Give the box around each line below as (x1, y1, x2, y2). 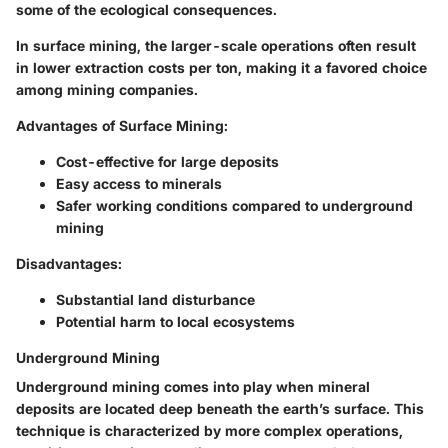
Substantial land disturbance (56, 290, 255, 308)
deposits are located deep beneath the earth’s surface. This (16, 399, 424, 417)
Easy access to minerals (56, 174, 222, 192)
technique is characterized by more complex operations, (16, 421, 403, 439)
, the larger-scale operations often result (137, 36, 416, 54)
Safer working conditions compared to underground (56, 196, 413, 214)
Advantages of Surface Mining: (16, 116, 228, 134)
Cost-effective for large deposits (56, 152, 279, 170)
